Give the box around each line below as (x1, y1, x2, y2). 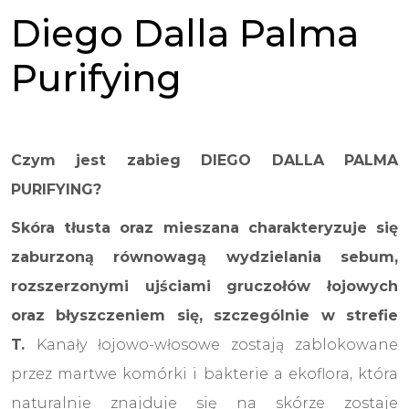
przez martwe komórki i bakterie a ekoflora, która (11, 364, 398, 383)
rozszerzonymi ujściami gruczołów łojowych (11, 277, 398, 295)
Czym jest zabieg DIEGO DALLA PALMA (11, 151, 398, 169)
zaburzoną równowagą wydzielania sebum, (11, 247, 398, 266)
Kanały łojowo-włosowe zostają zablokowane (37, 335, 398, 353)
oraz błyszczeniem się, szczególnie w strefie (11, 306, 398, 324)
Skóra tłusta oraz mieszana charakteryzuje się (11, 218, 398, 236)
